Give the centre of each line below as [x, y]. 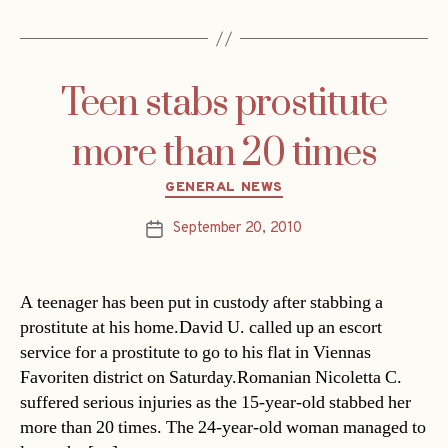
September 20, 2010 [237, 228]
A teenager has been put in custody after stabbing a [201, 302]
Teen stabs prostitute [224, 104]
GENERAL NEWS [224, 188]
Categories [266, 184]
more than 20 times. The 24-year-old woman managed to [223, 427]
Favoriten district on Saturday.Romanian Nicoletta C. [211, 377]
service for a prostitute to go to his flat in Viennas [195, 352]
